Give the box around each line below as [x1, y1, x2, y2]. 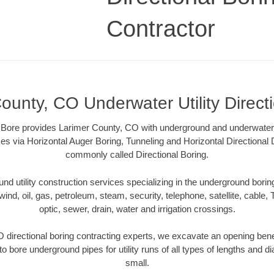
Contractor [106, 15, 215, 42]
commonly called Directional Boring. [65, 149, 209, 160]
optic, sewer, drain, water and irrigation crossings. [39, 203, 235, 214]
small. [125, 257, 149, 268]
